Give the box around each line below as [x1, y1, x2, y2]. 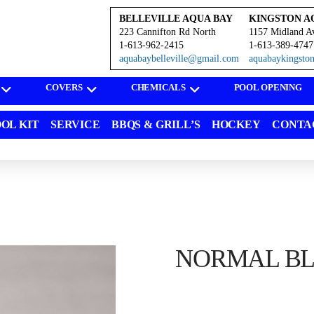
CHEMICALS [130, 82, 186, 93]
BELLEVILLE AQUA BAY [119, 13, 233, 24]
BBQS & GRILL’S [111, 118, 200, 130]
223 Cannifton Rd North [119, 27, 217, 37]
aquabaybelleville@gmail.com [119, 53, 240, 64]
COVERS [46, 82, 83, 93]
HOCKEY [211, 118, 261, 130]
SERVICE [50, 118, 100, 130]
